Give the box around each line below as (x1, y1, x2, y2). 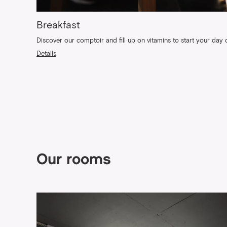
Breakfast (36, 20, 80, 30)
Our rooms (36, 153, 111, 168)
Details (36, 51, 56, 57)
